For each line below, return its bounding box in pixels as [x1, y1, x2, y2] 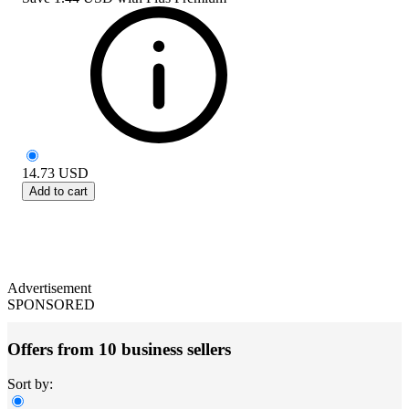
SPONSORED [7, 296, 95, 312]
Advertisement [7, 279, 91, 296]
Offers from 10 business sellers [7, 339, 231, 359]
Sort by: [7, 376, 53, 393]
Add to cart [29, 184, 88, 198]
